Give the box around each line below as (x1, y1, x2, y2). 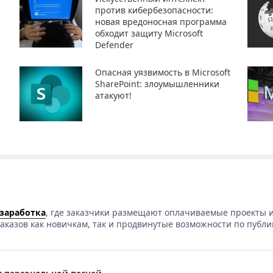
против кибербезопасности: (95, 4, 214, 16)
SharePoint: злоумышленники (95, 78, 220, 90)
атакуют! (95, 90, 132, 102)
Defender (95, 39, 134, 51)
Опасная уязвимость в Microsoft (95, 66, 231, 79)
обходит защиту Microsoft (95, 27, 204, 39)
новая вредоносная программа (95, 16, 227, 27)
